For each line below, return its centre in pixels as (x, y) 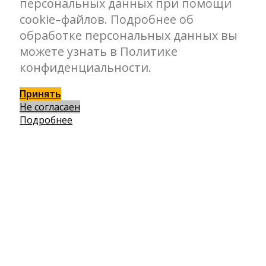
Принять (40, 94)
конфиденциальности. (85, 68)
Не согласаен (50, 107)
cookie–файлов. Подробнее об (107, 20)
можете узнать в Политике (99, 52)
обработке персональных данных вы (129, 36)
